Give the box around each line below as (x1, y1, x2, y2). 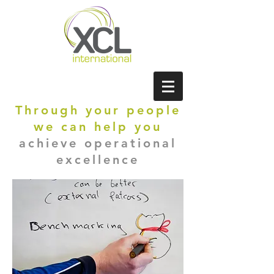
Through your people (15, 103, 181, 117)
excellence (56, 152, 139, 167)
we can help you (34, 119, 162, 134)
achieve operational (19, 136, 177, 150)
